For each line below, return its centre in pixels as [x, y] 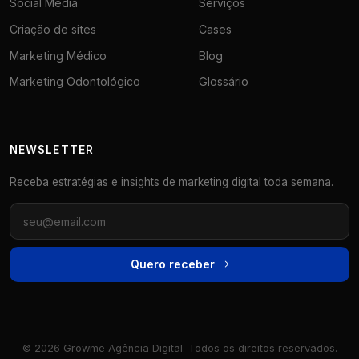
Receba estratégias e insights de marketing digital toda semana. [171, 182]
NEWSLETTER [52, 150]
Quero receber [174, 264]
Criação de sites [53, 29]
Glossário [224, 82]
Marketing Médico [58, 55]
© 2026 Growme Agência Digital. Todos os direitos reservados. [179, 348]
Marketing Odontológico [75, 82]
